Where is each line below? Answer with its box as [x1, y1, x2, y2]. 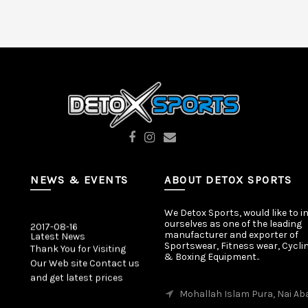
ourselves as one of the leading [164, 218, 302, 230]
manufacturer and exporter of [164, 229, 298, 241]
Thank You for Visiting [30, 239, 126, 251]
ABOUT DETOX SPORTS [164, 173, 291, 186]
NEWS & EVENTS [30, 173, 129, 186]
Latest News [30, 226, 85, 239]
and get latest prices [30, 267, 123, 280]
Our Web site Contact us [30, 253, 140, 265]
